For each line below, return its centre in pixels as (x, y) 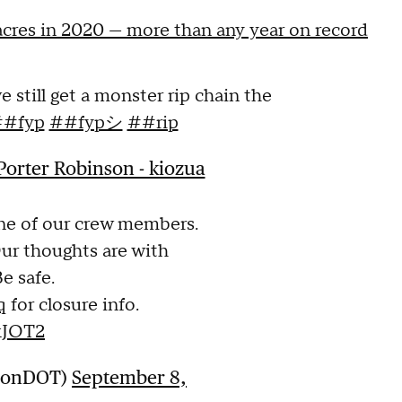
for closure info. (73, 306)
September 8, (129, 378)
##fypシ (86, 123)
